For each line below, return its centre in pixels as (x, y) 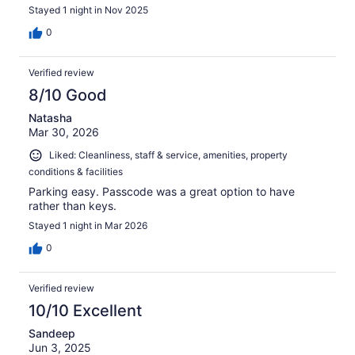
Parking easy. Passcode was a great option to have (162, 191)
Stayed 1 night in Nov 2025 (88, 10)
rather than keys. (73, 205)
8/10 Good (68, 95)
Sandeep (52, 333)
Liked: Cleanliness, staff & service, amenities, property (168, 155)
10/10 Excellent (85, 310)
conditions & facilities (76, 171)
